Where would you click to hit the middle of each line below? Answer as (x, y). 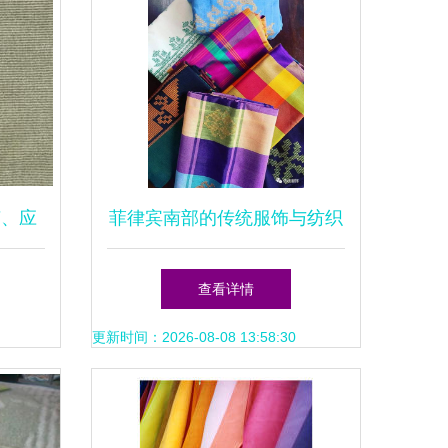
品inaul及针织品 (226, 278)
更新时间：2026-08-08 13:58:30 (194, 337)
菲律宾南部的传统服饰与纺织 (226, 218)
